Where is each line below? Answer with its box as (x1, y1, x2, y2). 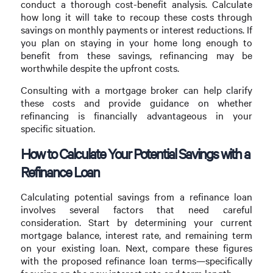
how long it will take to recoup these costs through (20, 10, 253, 24)
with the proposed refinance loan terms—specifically (20, 254, 253, 267)
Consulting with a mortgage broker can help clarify (20, 83, 253, 97)
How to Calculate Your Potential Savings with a (20, 144, 250, 163)
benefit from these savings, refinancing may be (20, 49, 253, 62)
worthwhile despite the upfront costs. (20, 62, 179, 75)
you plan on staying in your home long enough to (20, 36, 253, 49)
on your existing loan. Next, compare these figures (20, 241, 253, 254)
